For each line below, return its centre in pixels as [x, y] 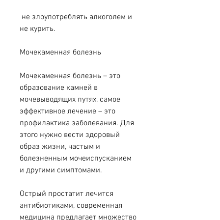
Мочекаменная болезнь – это [70, 76]
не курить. [38, 29]
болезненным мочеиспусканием [76, 159]
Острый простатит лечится [67, 194]
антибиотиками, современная [71, 206]
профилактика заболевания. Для [77, 124]
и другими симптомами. [61, 171]
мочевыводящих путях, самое [70, 100]
